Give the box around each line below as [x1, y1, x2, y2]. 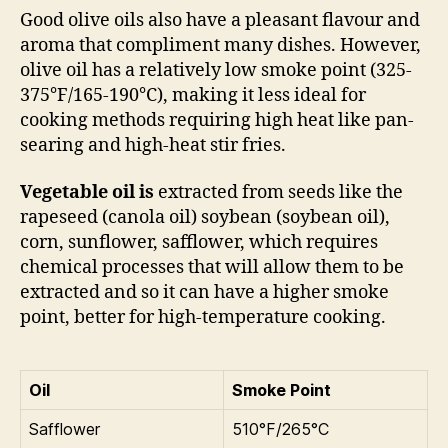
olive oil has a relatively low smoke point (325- [20, 58, 412, 82]
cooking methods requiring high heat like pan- [20, 108, 414, 132]
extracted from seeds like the [154, 181, 403, 205]
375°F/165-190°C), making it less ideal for [20, 83, 366, 107]
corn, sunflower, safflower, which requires [20, 231, 378, 255]
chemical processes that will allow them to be [20, 256, 404, 280]
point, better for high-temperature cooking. [20, 306, 386, 330]
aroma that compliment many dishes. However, [20, 33, 421, 57]
